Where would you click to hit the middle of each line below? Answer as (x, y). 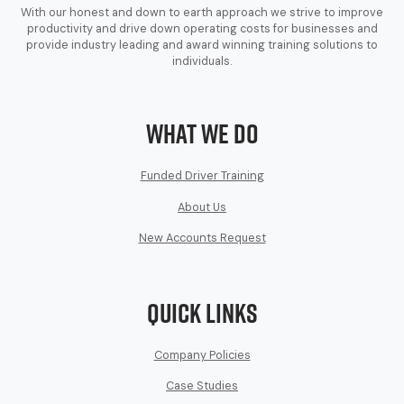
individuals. (202, 61)
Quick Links (202, 312)
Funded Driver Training (202, 176)
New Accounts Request (202, 239)
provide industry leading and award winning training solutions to (202, 45)
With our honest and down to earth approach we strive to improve (202, 12)
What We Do (202, 134)
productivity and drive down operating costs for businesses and (202, 28)
